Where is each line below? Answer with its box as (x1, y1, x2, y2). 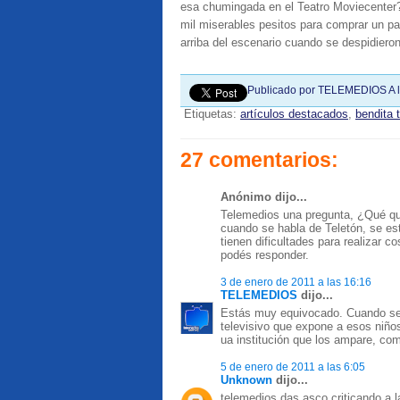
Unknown (221, 373, 272, 387)
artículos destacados (240, 107, 348, 121)
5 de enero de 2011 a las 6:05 (221, 361, 365, 372)
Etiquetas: (184, 107, 240, 121)
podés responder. (221, 248, 309, 262)
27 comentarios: (180, 148, 338, 171)
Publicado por (247, 84, 318, 96)
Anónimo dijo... (221, 190, 307, 204)
